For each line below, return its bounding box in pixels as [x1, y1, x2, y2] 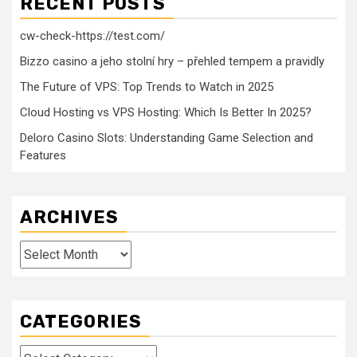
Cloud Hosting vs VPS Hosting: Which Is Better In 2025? [20, 105, 312, 120]
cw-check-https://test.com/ [20, 29, 165, 44]
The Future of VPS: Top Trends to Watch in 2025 [20, 80, 273, 95]
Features [20, 148, 66, 163]
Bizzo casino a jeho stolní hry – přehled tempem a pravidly [20, 54, 324, 69]
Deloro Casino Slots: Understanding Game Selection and [20, 131, 313, 146]
